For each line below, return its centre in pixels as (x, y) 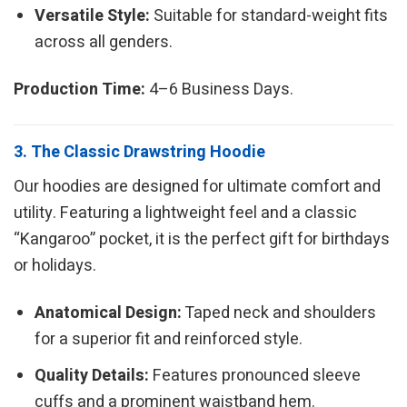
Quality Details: (92, 375)
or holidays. (55, 265)
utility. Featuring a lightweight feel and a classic (185, 213)
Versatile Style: (93, 15)
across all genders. (104, 42)
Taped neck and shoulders (279, 313)
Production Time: (79, 90)
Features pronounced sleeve (255, 375)
